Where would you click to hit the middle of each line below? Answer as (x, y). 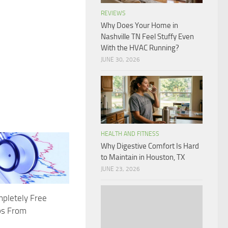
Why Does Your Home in (139, 25)
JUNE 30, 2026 (120, 59)
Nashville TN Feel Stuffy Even (147, 36)
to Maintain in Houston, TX (143, 157)
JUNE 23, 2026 (120, 169)
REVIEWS (113, 13)
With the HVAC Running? (140, 48)
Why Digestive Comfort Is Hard (150, 146)
